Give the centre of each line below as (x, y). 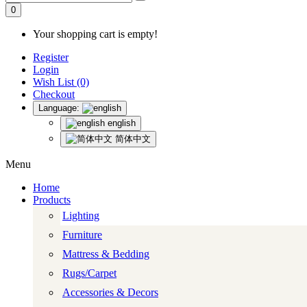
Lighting (81, 215)
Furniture (82, 234)
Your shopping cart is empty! (95, 34)
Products (52, 199)
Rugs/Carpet (89, 273)
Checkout (54, 94)
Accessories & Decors (110, 292)
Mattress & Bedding (106, 254)
